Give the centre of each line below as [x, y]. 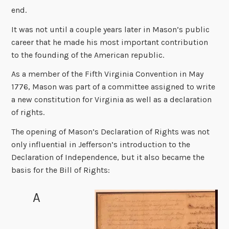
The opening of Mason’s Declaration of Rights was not [111, 132]
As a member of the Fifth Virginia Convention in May [108, 74]
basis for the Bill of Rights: [61, 170]
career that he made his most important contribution [110, 42]
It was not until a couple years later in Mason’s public [111, 29]
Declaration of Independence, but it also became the [108, 157]
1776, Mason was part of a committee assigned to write [113, 87]
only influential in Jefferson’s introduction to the [101, 145]
